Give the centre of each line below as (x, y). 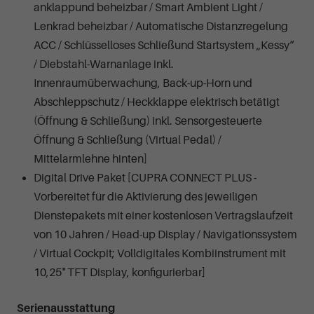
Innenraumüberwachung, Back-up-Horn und (143, 83)
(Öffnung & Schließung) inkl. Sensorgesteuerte (148, 121)
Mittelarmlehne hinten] (90, 159)
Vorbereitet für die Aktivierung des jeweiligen (145, 197)
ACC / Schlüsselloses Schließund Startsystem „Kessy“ (164, 45)
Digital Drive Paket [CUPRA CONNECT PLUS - (145, 178)
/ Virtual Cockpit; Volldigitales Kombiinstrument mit (160, 253)
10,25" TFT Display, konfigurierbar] (120, 272)
